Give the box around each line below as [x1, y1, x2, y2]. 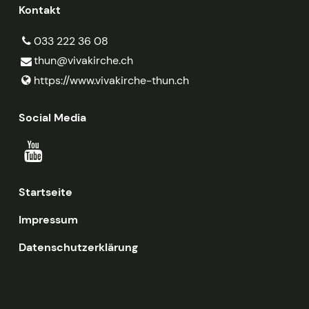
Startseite [18, 185, 72, 200]
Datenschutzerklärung [18, 240, 138, 255]
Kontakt [18, 2, 61, 17]
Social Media [18, 110, 86, 126]
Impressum [18, 212, 78, 228]
